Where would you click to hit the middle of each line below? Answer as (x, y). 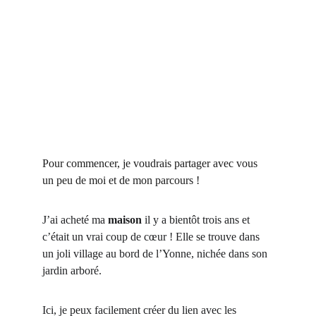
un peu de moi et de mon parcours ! (121, 180)
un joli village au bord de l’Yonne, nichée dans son (156, 254)
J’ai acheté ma (75, 220)
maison (125, 220)
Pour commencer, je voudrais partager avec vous (151, 163)
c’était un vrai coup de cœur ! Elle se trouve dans (152, 237)
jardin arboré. (72, 271)
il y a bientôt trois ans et (197, 220)
